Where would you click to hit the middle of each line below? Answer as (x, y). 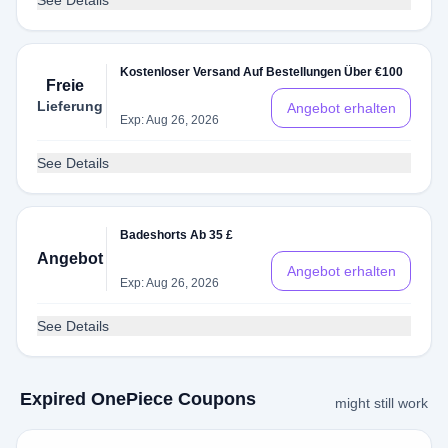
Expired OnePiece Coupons (138, 399)
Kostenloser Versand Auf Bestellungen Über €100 (262, 72)
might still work (381, 403)
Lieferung (70, 106)
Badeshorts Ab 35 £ (177, 235)
